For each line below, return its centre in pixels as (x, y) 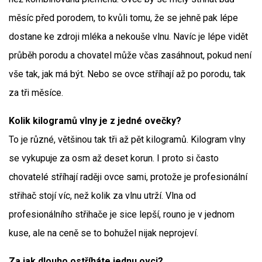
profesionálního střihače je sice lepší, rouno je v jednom (122, 214)
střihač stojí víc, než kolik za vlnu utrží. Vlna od (102, 196)
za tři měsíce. (36, 93)
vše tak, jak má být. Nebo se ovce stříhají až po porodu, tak (127, 74)
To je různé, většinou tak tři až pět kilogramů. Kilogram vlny (127, 139)
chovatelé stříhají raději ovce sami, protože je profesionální (128, 177)
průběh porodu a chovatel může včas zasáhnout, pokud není (130, 55)
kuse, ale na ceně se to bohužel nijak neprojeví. (104, 233)
